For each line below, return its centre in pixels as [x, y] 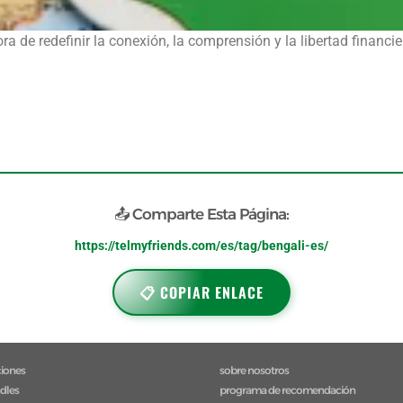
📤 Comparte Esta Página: [201, 215]
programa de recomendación [287, 390]
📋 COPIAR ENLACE [201, 293]
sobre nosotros [254, 371]
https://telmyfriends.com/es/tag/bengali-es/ [201, 246]
